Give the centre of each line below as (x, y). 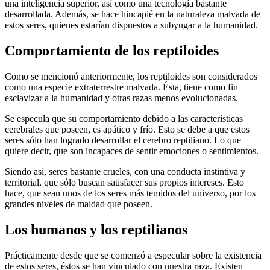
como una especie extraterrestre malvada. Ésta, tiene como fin (121, 87)
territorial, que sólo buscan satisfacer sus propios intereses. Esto (124, 183)
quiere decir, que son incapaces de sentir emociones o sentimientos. (132, 151)
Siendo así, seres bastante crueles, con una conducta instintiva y (125, 172)
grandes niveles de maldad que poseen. (79, 204)
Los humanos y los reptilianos (96, 230)
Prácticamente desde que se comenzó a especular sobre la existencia (133, 255)
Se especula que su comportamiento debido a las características (124, 119)
